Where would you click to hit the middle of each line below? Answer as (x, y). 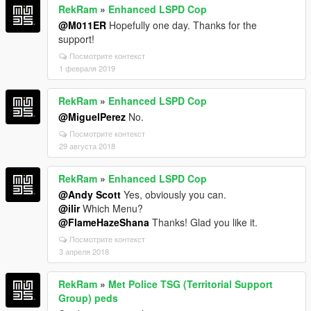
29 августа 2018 (87, 145)
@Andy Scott (90, 194)
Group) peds (88, 297)
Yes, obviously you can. (174, 194)
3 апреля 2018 (84, 251)
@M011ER (82, 25)
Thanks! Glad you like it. (203, 222)
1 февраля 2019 (87, 68)
